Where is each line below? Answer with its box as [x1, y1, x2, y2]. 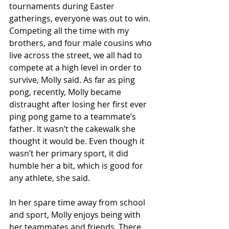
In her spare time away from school [9, 197, 147, 208]
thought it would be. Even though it [9, 135, 147, 147]
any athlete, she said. [9, 172, 90, 184]
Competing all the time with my [9, 25, 131, 36]
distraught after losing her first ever [9, 99, 149, 110]
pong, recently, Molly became [9, 86, 123, 98]
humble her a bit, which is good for [9, 160, 145, 171]
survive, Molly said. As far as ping [9, 74, 137, 85]
